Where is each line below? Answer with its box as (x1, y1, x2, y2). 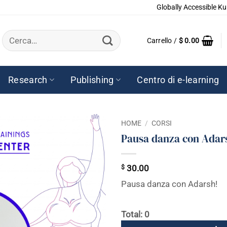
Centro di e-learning (137, 74, 219, 85)
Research (8, 74, 48, 85)
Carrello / (146, 36, 179, 45)
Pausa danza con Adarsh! (121, 179, 217, 190)
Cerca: (2, 28, 24, 39)
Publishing (70, 74, 114, 85)
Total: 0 (121, 209, 149, 219)
